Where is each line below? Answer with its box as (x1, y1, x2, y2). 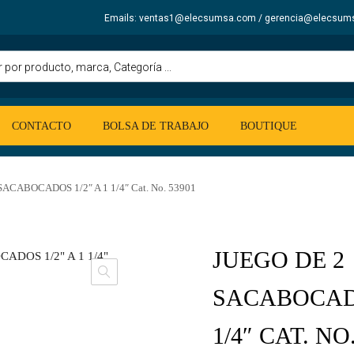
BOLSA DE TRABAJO (103, 120, 209, 132)
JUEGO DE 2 (212, 246, 345, 273)
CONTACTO (12, 120, 71, 132)
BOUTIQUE (240, 120, 297, 132)
